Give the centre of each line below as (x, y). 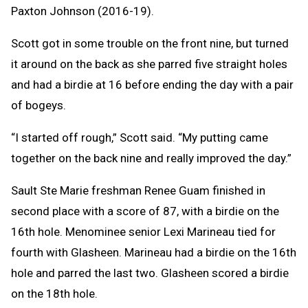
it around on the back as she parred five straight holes (149, 64)
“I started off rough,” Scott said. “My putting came (140, 137)
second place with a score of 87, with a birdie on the (145, 211)
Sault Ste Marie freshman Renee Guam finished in (138, 190)
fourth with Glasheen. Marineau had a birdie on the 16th (154, 252)
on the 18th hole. (54, 293)
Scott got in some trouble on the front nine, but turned (150, 43)
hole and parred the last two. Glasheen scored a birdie (150, 273)
